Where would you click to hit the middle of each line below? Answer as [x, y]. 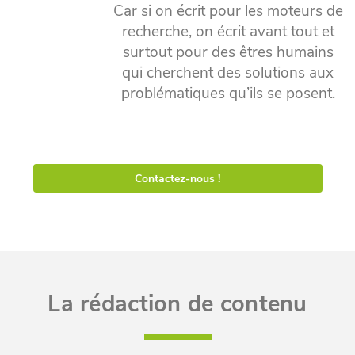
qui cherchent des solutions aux [228, 73]
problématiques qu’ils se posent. [228, 94]
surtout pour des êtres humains [228, 52]
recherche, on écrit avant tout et [228, 32]
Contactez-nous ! [177, 178]
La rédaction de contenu [177, 304]
